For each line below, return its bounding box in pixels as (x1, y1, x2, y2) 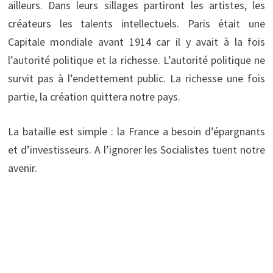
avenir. (7, 161, 37, 175)
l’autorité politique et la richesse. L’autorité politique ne (7, 53, 266, 68)
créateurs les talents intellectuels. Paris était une (7, 16, 266, 31)
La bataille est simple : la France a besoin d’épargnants (7, 124, 266, 139)
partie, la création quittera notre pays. (7, 90, 180, 104)
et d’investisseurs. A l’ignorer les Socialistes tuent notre (7, 143, 266, 157)
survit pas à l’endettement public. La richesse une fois (7, 71, 266, 86)
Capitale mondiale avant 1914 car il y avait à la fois (7, 35, 266, 49)
